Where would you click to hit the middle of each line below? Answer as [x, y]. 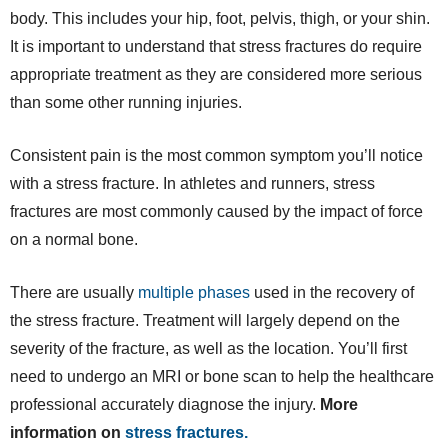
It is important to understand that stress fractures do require [216, 46]
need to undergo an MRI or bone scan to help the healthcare [222, 376]
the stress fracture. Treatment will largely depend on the [205, 320]
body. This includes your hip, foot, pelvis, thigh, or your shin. [220, 18]
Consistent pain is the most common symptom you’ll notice [216, 155]
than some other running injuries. [126, 102]
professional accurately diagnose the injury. [165, 404]
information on [67, 432]
